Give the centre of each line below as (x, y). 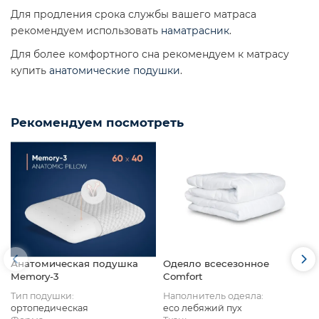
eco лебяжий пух (203, 308)
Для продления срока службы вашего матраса (134, 14)
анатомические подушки (115, 70)
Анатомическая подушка (74, 264)
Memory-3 (35, 277)
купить (30, 70)
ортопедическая (49, 308)
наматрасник (195, 30)
